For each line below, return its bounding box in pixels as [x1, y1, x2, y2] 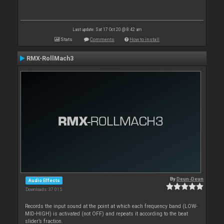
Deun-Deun [176, 175, 203, 181]
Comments [90, 36, 114, 42]
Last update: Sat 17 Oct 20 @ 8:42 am [72, 27, 141, 32]
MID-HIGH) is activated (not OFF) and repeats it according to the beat [25, 210, 188, 217]
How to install [129, 36, 159, 42]
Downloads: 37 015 [25, 186, 62, 192]
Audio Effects [28, 177, 60, 183]
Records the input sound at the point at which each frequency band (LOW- [25, 202, 198, 209]
